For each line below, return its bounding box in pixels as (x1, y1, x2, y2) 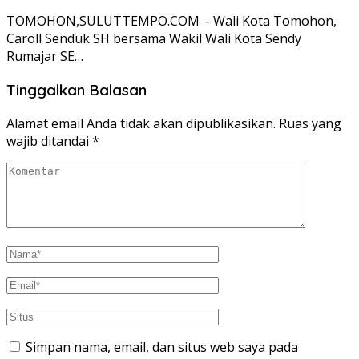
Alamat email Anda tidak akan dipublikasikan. (6, 114, 276, 132)
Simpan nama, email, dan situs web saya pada (26, 337, 298, 356)
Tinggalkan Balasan (6, 79, 147, 99)
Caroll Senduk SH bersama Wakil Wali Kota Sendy (6, 30, 301, 48)
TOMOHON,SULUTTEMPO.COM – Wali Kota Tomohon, (6, 12, 337, 30)
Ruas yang (279, 114, 341, 132)
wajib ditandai (6, 131, 92, 150)
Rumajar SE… (6, 47, 83, 66)
